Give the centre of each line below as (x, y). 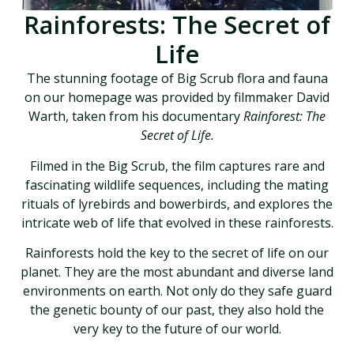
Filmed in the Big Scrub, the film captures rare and (177, 166)
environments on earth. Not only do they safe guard (177, 291)
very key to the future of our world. (177, 329)
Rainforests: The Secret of (177, 25)
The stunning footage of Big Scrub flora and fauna (177, 79)
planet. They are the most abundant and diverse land (177, 272)
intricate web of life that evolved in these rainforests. (177, 222)
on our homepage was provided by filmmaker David (177, 98)
